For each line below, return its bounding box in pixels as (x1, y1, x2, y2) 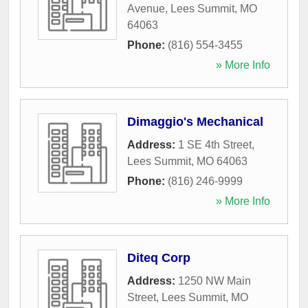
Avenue (127, 2, 165, 14)
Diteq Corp (127, 250, 190, 265)
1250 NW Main (178, 274, 251, 287)
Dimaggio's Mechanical (127, 114, 263, 129)
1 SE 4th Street (178, 138, 252, 151)
